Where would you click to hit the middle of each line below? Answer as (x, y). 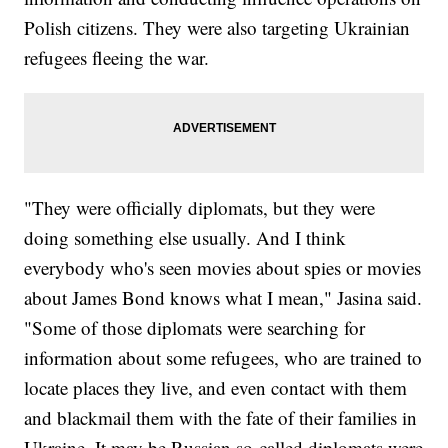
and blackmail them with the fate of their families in (221, 417)
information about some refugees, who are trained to (223, 357)
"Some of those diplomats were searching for (195, 327)
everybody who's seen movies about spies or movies (223, 267)
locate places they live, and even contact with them (216, 387)
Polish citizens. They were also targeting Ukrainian (217, 27)
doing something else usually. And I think (185, 237)
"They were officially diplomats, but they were (200, 207)
